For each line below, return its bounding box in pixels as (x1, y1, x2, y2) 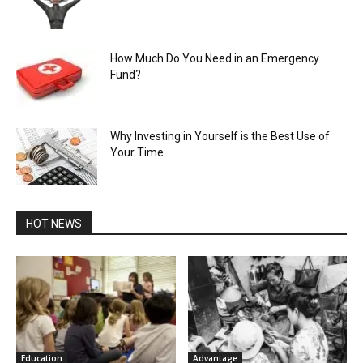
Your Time (110, 145, 164, 159)
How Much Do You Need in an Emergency (110, 51, 319, 65)
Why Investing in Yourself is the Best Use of (110, 129, 330, 143)
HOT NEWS (26, 216, 82, 230)
